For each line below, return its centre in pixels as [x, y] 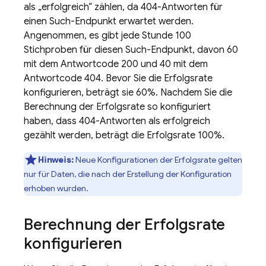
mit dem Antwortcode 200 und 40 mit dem [116, 64]
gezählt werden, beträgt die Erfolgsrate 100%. [124, 135]
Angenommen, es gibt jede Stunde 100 [107, 36]
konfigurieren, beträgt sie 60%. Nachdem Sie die [128, 93]
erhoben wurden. [56, 188]
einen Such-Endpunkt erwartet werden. [109, 21]
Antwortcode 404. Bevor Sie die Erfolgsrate [118, 78]
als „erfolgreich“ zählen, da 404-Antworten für [123, 7]
